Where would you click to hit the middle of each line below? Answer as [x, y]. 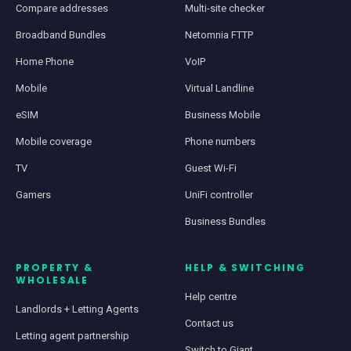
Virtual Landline [219, 88]
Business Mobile [223, 114]
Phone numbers [220, 141]
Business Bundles [225, 221]
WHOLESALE [52, 280]
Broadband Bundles [61, 34]
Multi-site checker [225, 8]
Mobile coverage [54, 141]
